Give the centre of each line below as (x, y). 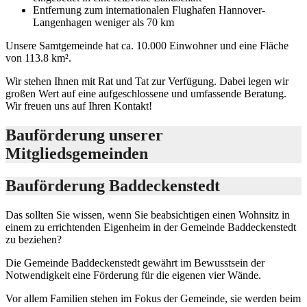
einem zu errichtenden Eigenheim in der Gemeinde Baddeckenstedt (151, 227)
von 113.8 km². (40, 58)
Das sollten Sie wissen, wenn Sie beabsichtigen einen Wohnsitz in (148, 214)
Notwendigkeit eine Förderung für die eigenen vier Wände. (133, 275)
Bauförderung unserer (84, 135)
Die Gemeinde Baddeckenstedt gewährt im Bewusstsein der (135, 262)
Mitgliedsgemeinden (77, 153)
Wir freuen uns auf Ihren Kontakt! (79, 106)
